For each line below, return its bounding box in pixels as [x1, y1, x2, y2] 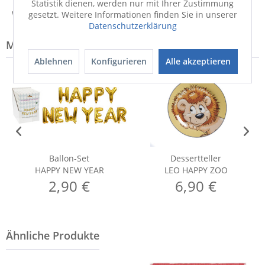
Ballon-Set [49, 153, 89, 164]
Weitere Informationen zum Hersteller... [12, 8, 170, 20]
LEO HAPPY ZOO [164, 164, 228, 176]
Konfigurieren [91, 55, 147, 67]
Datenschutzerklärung [88, 20, 177, 31]
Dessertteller [170, 153, 221, 164]
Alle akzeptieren [165, 55, 231, 67]
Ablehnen [34, 55, 73, 67]
